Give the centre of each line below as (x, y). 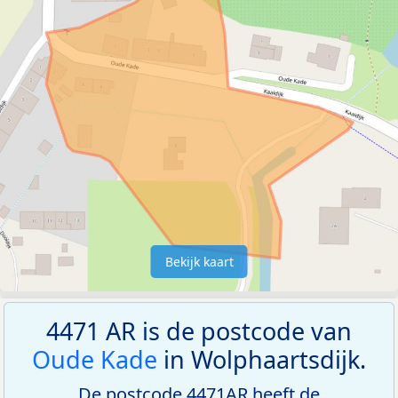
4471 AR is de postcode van (199, 330)
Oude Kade (95, 359)
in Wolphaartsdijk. (262, 359)
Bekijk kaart (199, 261)
